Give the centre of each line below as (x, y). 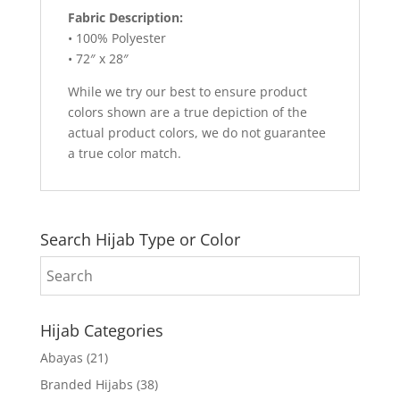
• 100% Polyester (117, 37)
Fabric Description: (125, 17)
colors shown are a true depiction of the (187, 112)
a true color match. (124, 153)
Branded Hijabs (86, 384)
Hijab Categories (101, 330)
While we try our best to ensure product (187, 91)
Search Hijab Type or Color (140, 239)
